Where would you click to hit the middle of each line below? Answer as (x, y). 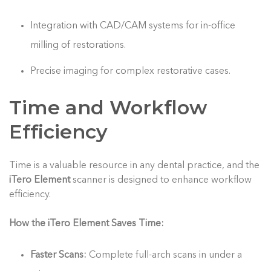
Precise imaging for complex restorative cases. (131, 71)
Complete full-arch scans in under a (166, 255)
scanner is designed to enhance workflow (161, 180)
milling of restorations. (78, 45)
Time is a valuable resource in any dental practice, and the (134, 165)
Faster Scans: (60, 255)
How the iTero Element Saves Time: (87, 224)
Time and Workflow (108, 107)
